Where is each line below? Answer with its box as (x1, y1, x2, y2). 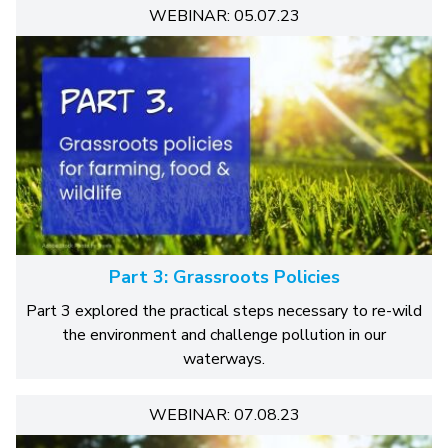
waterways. (183, 347, 265, 370)
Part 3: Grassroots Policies (108, 264, 340, 289)
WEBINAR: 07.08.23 (148, 403, 300, 426)
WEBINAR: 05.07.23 (148, 5, 300, 28)
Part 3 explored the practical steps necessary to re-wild (26, 299, 422, 322)
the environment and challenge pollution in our (62, 323, 386, 346)
